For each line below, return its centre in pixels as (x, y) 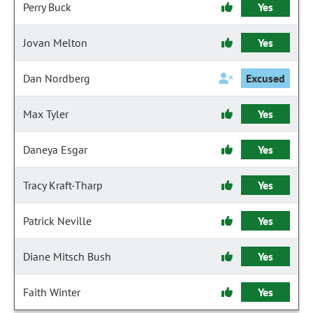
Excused (265, 78)
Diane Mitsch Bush (67, 256)
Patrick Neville (57, 221)
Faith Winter (52, 292)
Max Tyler (46, 114)
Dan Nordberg (57, 78)
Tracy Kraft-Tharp (63, 185)
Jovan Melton (55, 43)
